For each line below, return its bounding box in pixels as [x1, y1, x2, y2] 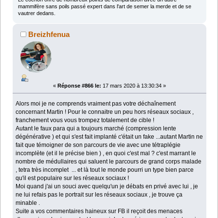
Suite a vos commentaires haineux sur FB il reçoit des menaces [16, 207, 183, 215]
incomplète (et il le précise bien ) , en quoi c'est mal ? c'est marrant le [16, 149, 197, 157]
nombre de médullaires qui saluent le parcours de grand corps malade [16, 158, 202, 165]
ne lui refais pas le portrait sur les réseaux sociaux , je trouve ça [16, 191, 183, 198]
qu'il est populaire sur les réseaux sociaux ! [16, 174, 129, 182]
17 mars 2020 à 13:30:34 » [101, 82, 166, 89]
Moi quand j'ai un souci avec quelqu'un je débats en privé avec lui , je [16, 182, 199, 190]
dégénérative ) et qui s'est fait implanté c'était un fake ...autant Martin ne [16, 133, 203, 140]
